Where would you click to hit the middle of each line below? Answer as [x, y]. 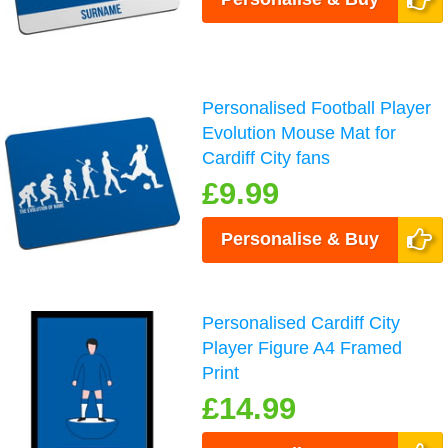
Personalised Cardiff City [301, 323]
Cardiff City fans [266, 157]
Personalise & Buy [300, 238]
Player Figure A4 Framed [302, 348]
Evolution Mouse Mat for [299, 132]
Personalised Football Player [317, 107]
